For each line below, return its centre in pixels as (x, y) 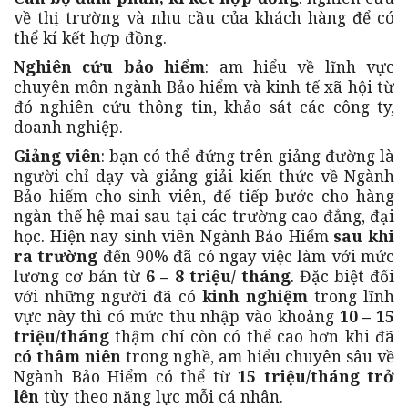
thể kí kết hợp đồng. (90, 38)
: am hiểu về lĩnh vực (300, 67)
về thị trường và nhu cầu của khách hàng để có (204, 18)
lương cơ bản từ (80, 276)
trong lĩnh (351, 296)
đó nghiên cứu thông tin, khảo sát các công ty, (204, 107)
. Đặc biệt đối (342, 276)
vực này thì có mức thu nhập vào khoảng (177, 316)
